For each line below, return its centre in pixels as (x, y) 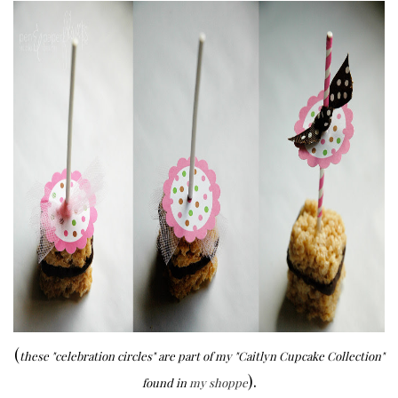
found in (165, 383)
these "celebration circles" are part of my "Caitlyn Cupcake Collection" (202, 356)
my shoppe (218, 383)
